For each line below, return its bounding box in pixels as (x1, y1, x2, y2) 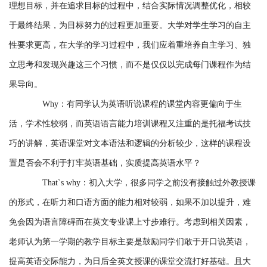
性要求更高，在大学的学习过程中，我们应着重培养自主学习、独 (9, 41, 251, 50)
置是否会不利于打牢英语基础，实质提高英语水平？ (9, 159, 201, 168)
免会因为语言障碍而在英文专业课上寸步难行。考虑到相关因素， (9, 218, 251, 227)
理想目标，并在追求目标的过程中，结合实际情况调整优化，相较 (9, 1, 251, 11)
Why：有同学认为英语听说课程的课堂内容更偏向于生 (42, 100, 242, 109)
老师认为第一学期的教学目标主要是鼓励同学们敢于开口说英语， (9, 237, 251, 247)
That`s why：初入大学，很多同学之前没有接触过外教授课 (42, 178, 256, 188)
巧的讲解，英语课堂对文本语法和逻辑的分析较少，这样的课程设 (9, 139, 251, 148)
